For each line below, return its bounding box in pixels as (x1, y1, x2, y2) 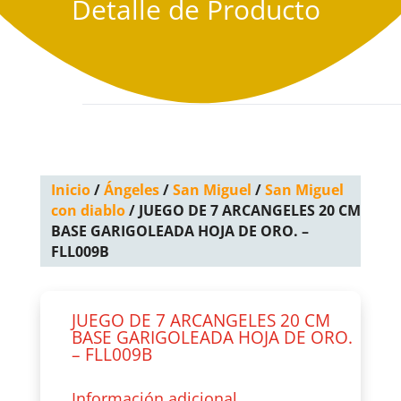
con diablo (50, 200, 125, 220)
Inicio (50, 180, 90, 200)
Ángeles (103, 180, 159, 200)
